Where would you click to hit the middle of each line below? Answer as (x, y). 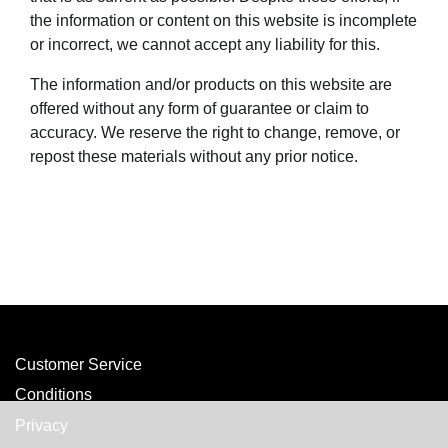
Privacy (41, 425)
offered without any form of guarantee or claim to (199, 108)
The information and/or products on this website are (211, 84)
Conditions (53, 395)
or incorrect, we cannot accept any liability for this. (205, 44)
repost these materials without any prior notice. (194, 156)
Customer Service (78, 364)
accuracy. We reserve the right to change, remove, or (215, 132)
